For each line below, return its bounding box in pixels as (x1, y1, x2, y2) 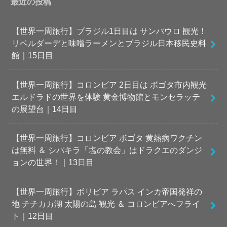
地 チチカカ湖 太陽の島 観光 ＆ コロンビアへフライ (11, 199, 200, 209)
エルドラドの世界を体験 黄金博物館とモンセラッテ (11, 92, 200, 101)
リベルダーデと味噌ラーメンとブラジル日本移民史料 (11, 38, 206, 48)
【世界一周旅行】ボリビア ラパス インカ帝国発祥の (11, 187, 202, 197)
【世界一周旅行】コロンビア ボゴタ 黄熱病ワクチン (11, 133, 202, 143)
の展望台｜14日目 (11, 104, 78, 113)
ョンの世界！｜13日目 (11, 158, 94, 167)
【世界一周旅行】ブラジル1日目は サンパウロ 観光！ (11, 26, 207, 35)
